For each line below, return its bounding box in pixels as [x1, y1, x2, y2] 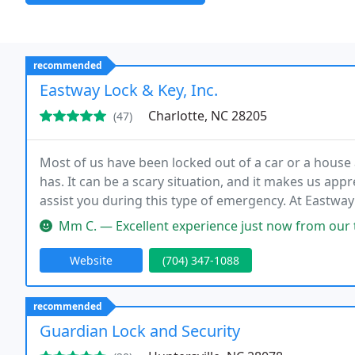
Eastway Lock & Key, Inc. [40, 79, 218, 101]
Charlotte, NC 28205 [148, 107, 267, 124]
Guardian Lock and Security [40, 320, 240, 342]
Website [70, 253, 113, 268]
